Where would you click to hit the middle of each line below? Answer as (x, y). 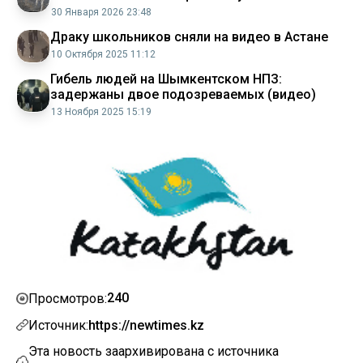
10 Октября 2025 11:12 (103, 54)
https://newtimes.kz (146, 325)
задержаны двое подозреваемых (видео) (183, 94)
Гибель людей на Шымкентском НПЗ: (166, 79)
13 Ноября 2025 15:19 (101, 111)
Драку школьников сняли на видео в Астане (189, 36)
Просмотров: (68, 298)
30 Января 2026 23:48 (101, 12)
